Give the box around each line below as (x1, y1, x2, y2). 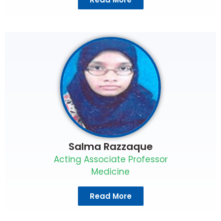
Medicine (91, 165, 130, 178)
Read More (89, 190, 132, 201)
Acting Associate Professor (53, 153, 168, 165)
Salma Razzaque (68, 139, 153, 153)
